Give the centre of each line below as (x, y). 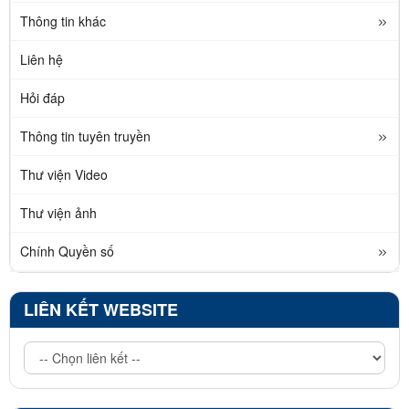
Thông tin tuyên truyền (85, 136)
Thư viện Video (64, 175)
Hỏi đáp (42, 98)
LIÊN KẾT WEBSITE (101, 310)
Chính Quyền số (67, 252)
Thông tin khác (63, 21)
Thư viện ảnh (58, 213)
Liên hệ (42, 60)
